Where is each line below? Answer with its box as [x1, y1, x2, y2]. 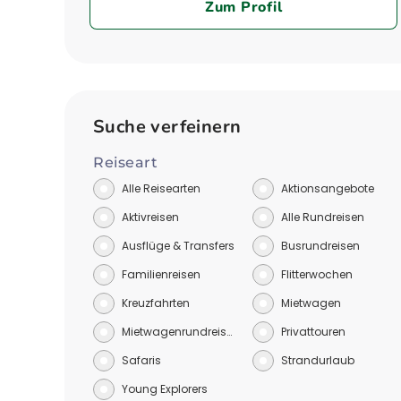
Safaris [122, 353, 161, 368]
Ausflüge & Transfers [122, 238, 235, 253]
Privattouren [281, 324, 346, 339]
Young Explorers [122, 381, 208, 397]
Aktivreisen [122, 209, 179, 225]
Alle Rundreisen [281, 209, 364, 225]
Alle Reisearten [122, 181, 200, 196]
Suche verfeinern [93, 115, 242, 139]
